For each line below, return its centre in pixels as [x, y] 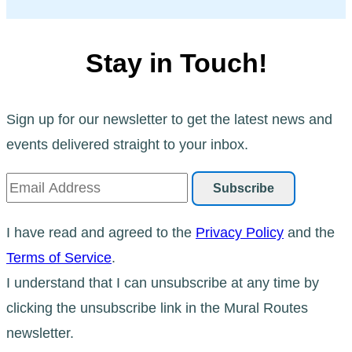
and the [309, 232]
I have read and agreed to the [101, 232]
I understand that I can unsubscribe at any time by [163, 282]
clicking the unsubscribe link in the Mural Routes [157, 308]
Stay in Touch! [176, 62]
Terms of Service [59, 257]
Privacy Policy [240, 232]
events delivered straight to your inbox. [127, 144]
